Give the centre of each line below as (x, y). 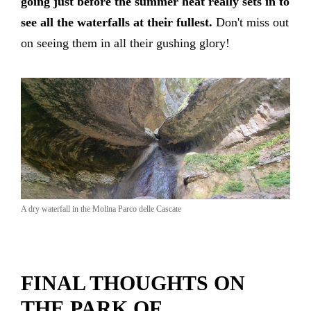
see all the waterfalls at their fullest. (117, 22)
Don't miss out (251, 22)
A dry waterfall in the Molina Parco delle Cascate (101, 209)
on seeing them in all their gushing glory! (125, 43)
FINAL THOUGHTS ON (133, 283)
